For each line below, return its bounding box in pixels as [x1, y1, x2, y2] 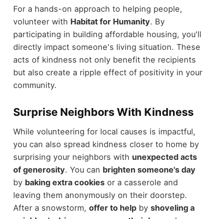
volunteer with [13, 16, 70, 26]
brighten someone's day [102, 165, 196, 175]
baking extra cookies [24, 177, 105, 188]
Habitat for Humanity [70, 16, 150, 26]
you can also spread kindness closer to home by [13, 139, 199, 150]
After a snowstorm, [13, 203, 89, 213]
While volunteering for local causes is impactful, [13, 127, 196, 137]
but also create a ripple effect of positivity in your [13, 67, 202, 77]
